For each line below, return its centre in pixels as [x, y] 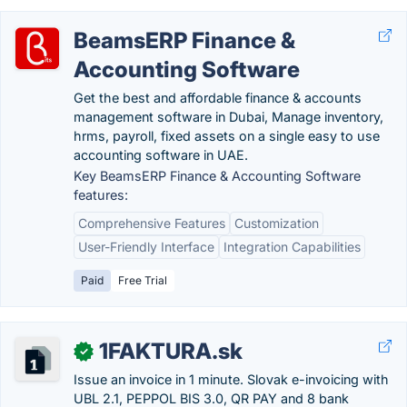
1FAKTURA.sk [171, 351]
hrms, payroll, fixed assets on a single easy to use [227, 136]
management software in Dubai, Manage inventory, [228, 117]
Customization [277, 223]
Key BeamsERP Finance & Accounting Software [217, 176]
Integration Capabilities [292, 247]
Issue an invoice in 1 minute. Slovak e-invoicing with [231, 379]
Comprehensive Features [152, 223]
